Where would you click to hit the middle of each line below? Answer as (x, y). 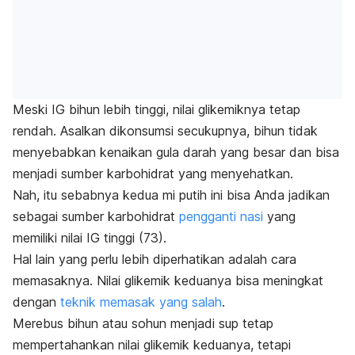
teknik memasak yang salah (141, 302)
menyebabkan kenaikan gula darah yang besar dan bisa (176, 153)
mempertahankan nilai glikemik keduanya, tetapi (152, 345)
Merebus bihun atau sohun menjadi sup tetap (143, 324)
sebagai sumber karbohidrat (96, 217)
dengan (34, 302)
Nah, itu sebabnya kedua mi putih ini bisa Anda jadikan (171, 195)
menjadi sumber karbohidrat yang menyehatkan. (153, 174)
